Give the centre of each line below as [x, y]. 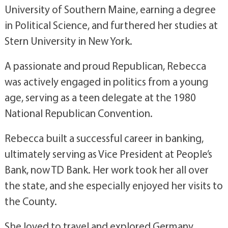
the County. [31, 201]
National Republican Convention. [78, 113]
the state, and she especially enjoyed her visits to [113, 185]
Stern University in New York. [68, 41]
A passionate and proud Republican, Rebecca [105, 66]
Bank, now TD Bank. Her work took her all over [106, 169]
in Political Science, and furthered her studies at [111, 25]
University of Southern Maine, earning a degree [110, 9]
